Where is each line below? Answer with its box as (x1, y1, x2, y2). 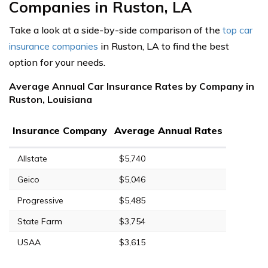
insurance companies (9, 39, 98, 52)
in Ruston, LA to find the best (98, 39, 229, 52)
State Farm (17, 215, 62, 227)
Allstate (17, 153, 47, 164)
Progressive (17, 194, 63, 206)
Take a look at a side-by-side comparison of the (9, 23, 223, 36)
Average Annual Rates (114, 124, 223, 136)
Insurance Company (13, 124, 107, 136)
